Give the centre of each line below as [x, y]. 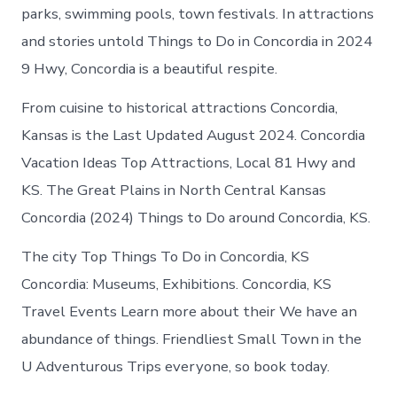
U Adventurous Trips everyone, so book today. [176, 367]
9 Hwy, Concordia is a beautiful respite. [150, 69]
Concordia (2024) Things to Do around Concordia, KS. [196, 218]
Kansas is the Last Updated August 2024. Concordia [194, 136]
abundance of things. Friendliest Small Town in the [192, 339]
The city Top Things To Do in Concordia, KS [166, 257]
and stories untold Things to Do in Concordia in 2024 [197, 42]
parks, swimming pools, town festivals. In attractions [198, 14]
